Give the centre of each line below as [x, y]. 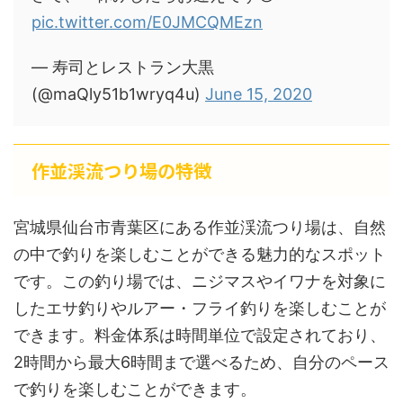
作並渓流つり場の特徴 [121, 170]
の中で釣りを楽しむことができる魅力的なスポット [200, 254]
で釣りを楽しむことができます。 [135, 389]
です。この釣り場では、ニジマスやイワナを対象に [200, 281]
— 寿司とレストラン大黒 [123, 67]
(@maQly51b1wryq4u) [118, 94]
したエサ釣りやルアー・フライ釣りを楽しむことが [200, 308]
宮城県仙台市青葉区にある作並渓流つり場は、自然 [200, 227]
